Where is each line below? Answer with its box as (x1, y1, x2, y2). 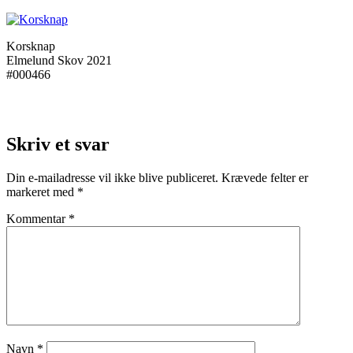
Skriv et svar (6, 133, 110, 154)
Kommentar (6, 211, 69, 225)
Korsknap (6, 39, 55, 53)
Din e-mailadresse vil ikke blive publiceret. (6, 170, 218, 184)
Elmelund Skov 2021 (6, 53, 112, 67)
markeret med (6, 184, 77, 199)
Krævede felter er (221, 170, 308, 184)
